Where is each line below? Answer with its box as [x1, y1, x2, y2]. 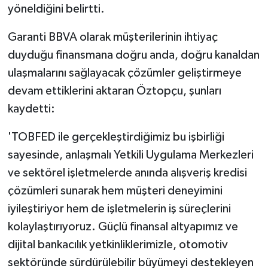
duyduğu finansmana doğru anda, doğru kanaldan [7, 49, 260, 62]
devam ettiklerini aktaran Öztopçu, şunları [7, 85, 221, 98]
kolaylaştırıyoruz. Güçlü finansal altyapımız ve [7, 221, 238, 233]
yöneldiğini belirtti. [7, 3, 105, 16]
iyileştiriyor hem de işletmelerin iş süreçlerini [7, 203, 231, 215]
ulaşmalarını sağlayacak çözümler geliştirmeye [7, 67, 242, 80]
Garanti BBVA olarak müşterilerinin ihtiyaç [7, 31, 218, 44]
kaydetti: [7, 103, 55, 115]
